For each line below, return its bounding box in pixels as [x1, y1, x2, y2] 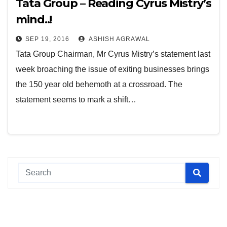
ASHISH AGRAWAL [87, 35, 150, 43]
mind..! [16, 13, 52, 26]
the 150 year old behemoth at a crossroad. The [16, 80, 182, 89]
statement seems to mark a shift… [16, 95, 136, 104]
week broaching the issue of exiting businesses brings [16, 65, 209, 73]
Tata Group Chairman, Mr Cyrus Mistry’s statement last [16, 50, 210, 58]
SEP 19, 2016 [25, 35, 69, 43]
